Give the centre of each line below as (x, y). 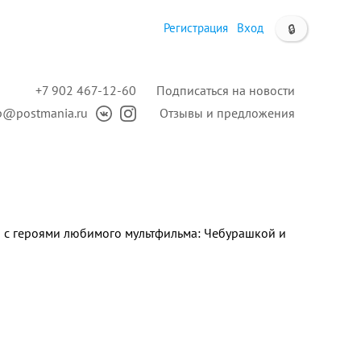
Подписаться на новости (226, 90)
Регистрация (196, 28)
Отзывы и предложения (227, 113)
